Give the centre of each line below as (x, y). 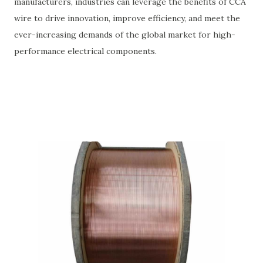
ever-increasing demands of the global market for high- (125, 35)
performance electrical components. (85, 51)
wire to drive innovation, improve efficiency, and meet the (127, 18)
